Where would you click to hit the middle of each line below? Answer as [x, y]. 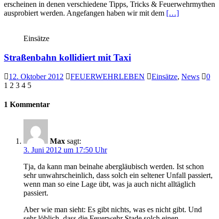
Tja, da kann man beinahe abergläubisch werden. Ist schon [114, 167]
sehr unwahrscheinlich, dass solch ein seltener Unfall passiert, [118, 175]
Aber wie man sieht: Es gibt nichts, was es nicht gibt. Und [113, 210]
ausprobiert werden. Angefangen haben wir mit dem [85, 13]
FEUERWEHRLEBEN [108, 76]
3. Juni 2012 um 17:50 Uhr [65, 150]
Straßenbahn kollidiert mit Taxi [67, 57]
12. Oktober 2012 [36, 76]
